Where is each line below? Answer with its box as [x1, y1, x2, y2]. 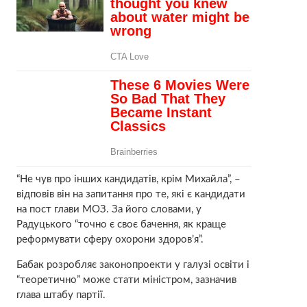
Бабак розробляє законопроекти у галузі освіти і [16, 259, 249, 270]
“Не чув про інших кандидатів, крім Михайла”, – [16, 173, 241, 184]
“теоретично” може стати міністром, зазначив [16, 274, 236, 285]
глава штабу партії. [16, 289, 106, 300]
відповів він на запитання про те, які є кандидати [16, 188, 245, 199]
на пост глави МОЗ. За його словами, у [16, 204, 201, 214]
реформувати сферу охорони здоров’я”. [16, 234, 204, 245]
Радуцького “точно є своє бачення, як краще [16, 219, 226, 230]
